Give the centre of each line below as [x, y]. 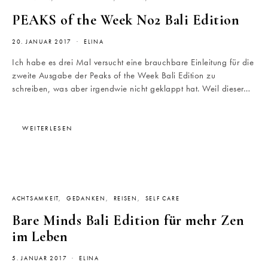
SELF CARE [162, 199]
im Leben [40, 237]
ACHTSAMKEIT [36, 199]
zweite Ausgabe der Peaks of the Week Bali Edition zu [114, 76]
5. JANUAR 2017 [40, 259]
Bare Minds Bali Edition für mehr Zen [128, 221]
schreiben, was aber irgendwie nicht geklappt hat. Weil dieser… [131, 89]
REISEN [125, 199]
